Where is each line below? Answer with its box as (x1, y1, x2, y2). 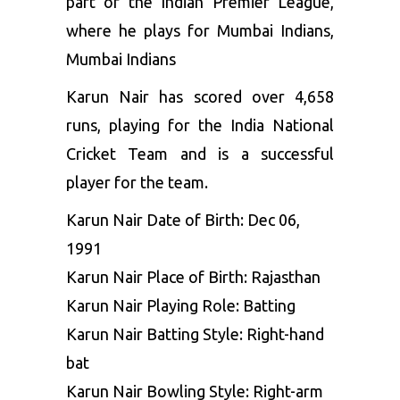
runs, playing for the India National (66, 116, 334, 135)
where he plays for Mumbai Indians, (66, 21, 334, 40)
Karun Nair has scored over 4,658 (66, 87, 334, 106)
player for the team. (66, 173, 208, 192)
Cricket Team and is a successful (66, 145, 334, 163)
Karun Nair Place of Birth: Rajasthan (66, 268, 321, 287)
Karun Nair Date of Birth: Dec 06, (66, 211, 300, 229)
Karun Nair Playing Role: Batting (66, 296, 296, 315)
